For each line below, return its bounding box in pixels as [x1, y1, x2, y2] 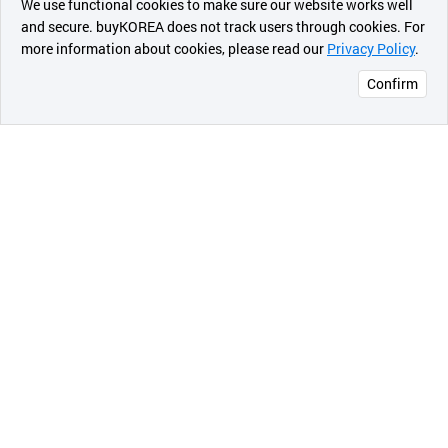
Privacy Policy [327, 39, 415, 58]
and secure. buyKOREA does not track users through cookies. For [21, 17, 425, 36]
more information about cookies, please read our [21, 39, 327, 58]
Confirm [367, 74, 418, 93]
